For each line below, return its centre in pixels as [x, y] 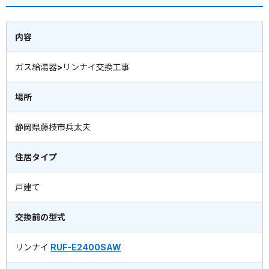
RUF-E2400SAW [86, 247]
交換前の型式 [40, 217]
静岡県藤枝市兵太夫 [53, 127]
